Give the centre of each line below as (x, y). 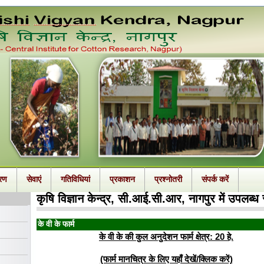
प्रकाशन (122, 179)
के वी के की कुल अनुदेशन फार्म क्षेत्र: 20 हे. (166, 237)
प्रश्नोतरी (168, 179)
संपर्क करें (215, 179)
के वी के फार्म (56, 225)
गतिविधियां (75, 179)
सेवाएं (34, 179)
